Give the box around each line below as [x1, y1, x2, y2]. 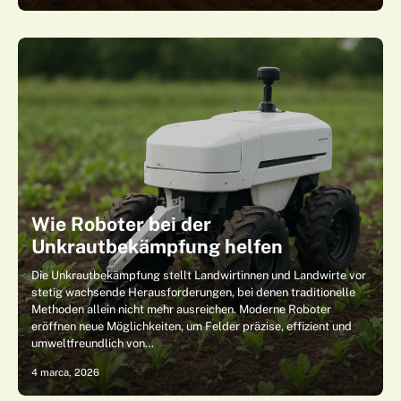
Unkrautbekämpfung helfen [31, 235, 283, 258]
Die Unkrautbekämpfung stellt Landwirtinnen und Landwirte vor [31, 269, 366, 282]
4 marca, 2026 [31, 366, 99, 379]
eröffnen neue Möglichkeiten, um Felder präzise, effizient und [31, 320, 352, 333]
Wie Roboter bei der [31, 213, 211, 235]
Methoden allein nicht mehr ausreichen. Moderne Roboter [31, 303, 331, 316]
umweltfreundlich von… [31, 337, 154, 350]
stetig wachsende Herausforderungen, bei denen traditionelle [31, 286, 355, 299]
